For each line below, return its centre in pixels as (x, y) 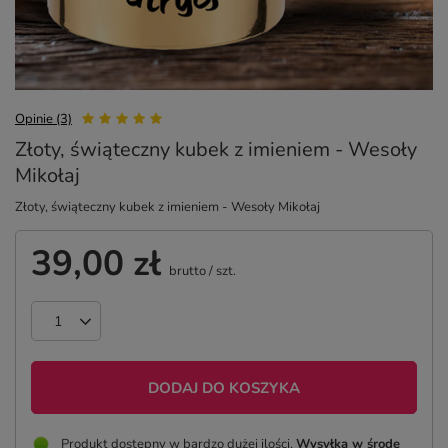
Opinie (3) (43, 119)
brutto (186, 271)
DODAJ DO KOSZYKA (224, 387)
